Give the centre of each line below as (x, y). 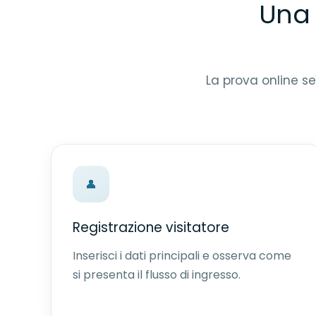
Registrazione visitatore (151, 227)
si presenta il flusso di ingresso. (157, 275)
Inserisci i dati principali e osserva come (182, 256)
